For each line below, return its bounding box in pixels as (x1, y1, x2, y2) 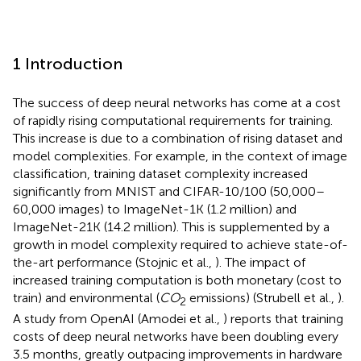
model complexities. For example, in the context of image (13, 147, 347, 164)
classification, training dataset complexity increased (13, 165, 308, 181)
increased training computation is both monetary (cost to (13, 272, 342, 288)
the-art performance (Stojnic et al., (13, 254, 215, 270)
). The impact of (215, 254, 305, 270)
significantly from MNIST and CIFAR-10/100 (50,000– (13, 183, 325, 199)
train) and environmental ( (13, 289, 160, 305)
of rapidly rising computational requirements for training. (13, 112, 333, 128)
